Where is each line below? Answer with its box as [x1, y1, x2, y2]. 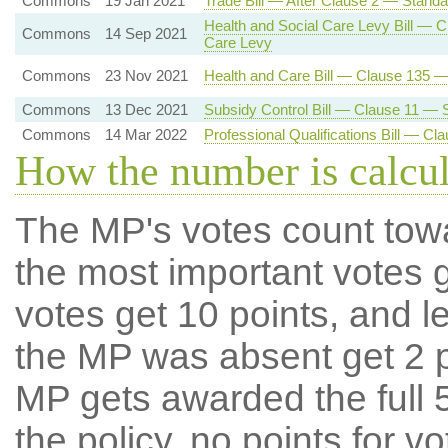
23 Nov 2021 [104, 67, 188, 84]
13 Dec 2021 [104, 101, 188, 118]
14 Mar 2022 [104, 126, 187, 143]
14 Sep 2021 [104, 25, 187, 42]
